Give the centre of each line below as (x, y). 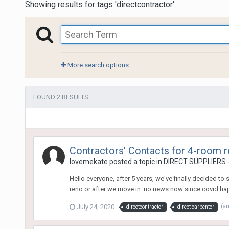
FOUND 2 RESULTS (61, 97)
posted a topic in (135, 161)
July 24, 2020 (95, 207)
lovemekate (88, 161)
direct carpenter (196, 207)
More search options (97, 65)
